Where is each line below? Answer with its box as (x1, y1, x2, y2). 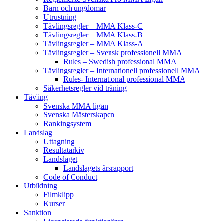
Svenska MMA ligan (43, 101, 108, 110)
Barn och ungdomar (43, 3, 106, 12)
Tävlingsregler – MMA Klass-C (43, 21, 143, 30)
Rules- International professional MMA (63, 74, 185, 83)
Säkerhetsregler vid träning (43, 83, 127, 92)
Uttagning (43, 137, 74, 146)
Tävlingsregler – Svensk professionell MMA (43, 48, 182, 57)
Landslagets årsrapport (63, 163, 133, 172)
